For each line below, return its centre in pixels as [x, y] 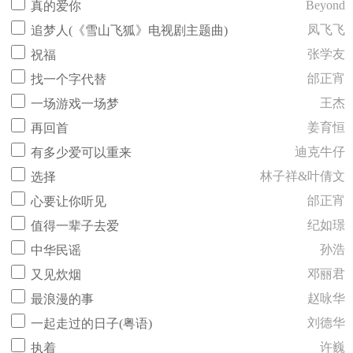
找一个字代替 [69, 79]
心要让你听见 [69, 201]
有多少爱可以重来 [81, 152]
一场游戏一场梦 [75, 104]
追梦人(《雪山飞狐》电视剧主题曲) [129, 30]
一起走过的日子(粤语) [91, 323]
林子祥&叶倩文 [303, 176]
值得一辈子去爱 [75, 226]
